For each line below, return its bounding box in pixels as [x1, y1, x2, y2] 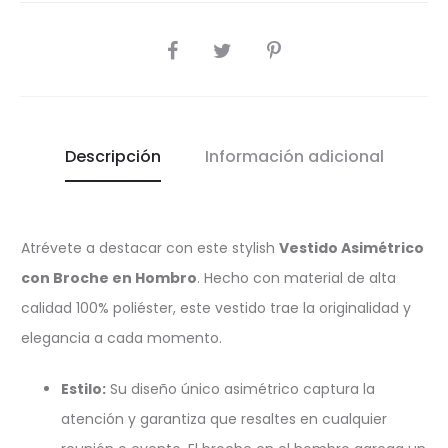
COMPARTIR [166, 38, 228, 54]
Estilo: [61, 378, 106, 399]
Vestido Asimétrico [279, 237, 424, 258]
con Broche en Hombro [21, 267, 197, 288]
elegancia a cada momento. [21, 327, 222, 348]
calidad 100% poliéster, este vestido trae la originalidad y [21, 297, 411, 318]
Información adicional [204, 144, 384, 168]
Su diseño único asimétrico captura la [106, 378, 375, 399]
